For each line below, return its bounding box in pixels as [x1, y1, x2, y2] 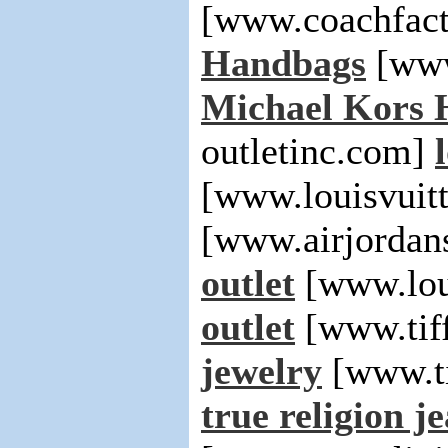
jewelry [201, 350, 322, 392]
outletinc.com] [201, 130, 435, 172]
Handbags [201, 42, 366, 84]
